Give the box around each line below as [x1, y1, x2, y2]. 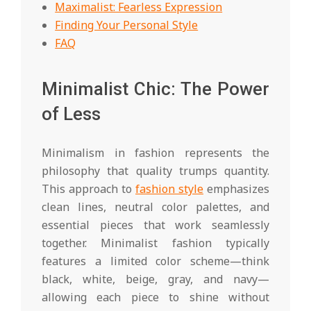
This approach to [42, 180, 135, 196]
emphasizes [203, 180, 269, 196]
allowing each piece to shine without [42, 289, 269, 305]
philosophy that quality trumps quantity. [42, 162, 269, 178]
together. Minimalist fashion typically [42, 235, 269, 251]
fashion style [135, 180, 203, 196]
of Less [42, 103, 101, 124]
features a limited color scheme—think [42, 253, 269, 269]
